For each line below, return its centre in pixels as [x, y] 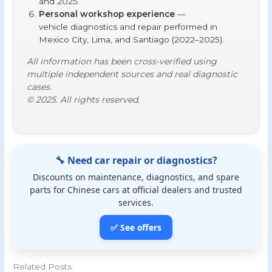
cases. [39, 87]
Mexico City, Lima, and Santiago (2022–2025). [132, 39]
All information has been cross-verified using [122, 61]
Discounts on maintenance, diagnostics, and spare [136, 177]
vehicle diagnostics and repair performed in [128, 26]
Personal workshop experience [107, 14]
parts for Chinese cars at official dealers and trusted [136, 190]
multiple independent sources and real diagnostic [132, 74]
